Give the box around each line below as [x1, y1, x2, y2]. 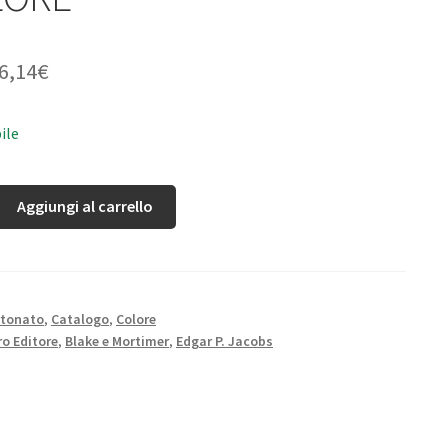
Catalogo [51, 310, 109, 329]
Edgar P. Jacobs [176, 332, 273, 351]
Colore [116, 310, 156, 329]
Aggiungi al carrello [17, 196, 154, 217]
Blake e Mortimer [65, 332, 169, 351]
